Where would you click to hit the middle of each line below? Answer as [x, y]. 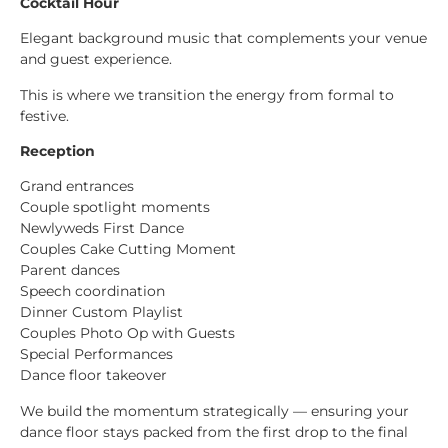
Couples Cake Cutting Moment [128, 249]
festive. [44, 115]
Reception [57, 151]
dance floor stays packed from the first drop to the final [214, 431]
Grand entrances [77, 186]
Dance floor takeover [93, 375]
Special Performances [96, 354]
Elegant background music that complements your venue [223, 38]
